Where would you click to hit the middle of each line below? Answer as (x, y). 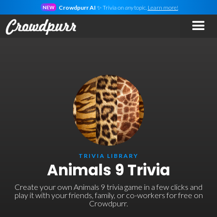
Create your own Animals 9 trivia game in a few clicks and (108, 187)
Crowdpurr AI (77, 7)
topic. (140, 7)
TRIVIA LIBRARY (108, 156)
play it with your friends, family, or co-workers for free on (108, 195)
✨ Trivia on (110, 7)
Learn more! (163, 7)
